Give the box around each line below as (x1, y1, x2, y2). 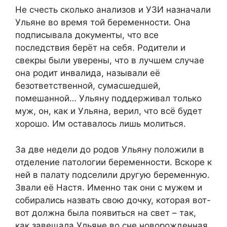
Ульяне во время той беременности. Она (15, 17, 191, 28)
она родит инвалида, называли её (15, 68, 160, 79)
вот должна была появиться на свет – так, (15, 207, 196, 218)
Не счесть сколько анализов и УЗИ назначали (15, 5, 211, 15)
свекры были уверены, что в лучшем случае (15, 55, 204, 66)
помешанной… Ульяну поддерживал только (15, 93, 202, 104)
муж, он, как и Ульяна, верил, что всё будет (15, 106, 202, 117)
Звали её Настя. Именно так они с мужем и (15, 182, 202, 193)
